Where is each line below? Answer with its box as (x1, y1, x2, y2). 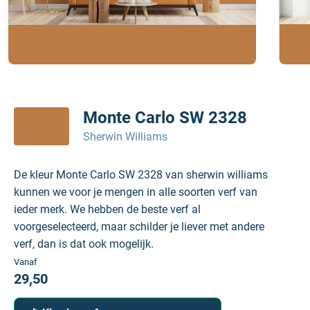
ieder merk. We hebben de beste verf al (14, 203, 201, 216)
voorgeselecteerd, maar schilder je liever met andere (14, 220, 264, 233)
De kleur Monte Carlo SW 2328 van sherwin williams (14, 168, 268, 181)
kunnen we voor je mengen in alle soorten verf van (14, 185, 257, 199)
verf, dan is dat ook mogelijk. (14, 237, 154, 250)
